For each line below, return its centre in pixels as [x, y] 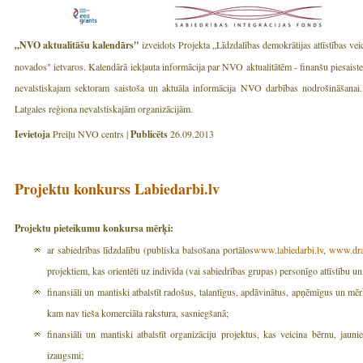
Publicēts [149, 134]
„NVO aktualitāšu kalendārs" [77, 45]
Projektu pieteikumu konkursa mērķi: [96, 228]
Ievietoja [32, 134]
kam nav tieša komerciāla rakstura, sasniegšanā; [138, 312]
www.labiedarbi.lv [288, 249]
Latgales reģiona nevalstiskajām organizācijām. [104, 108]
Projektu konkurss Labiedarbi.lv [117, 188]
